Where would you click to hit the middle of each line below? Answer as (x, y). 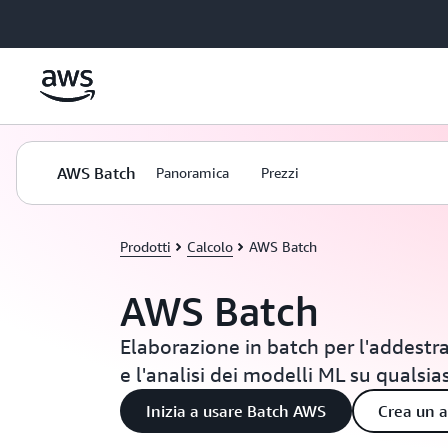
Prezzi (280, 172)
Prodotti (145, 246)
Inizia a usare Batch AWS (236, 411)
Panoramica (192, 172)
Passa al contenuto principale (102, 20)
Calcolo (210, 246)
